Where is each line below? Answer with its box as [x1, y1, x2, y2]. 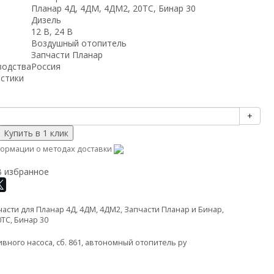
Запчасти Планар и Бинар [124, 204, 222, 215]
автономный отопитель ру [84, 237, 187, 248]
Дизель [31, 14, 61, 26]
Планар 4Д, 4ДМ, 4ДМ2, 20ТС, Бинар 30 [31, 2, 196, 14]
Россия [31, 61, 61, 72]
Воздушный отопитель [31, 37, 127, 49]
